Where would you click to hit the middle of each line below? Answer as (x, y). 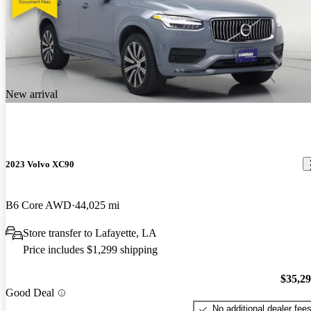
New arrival (32, 94)
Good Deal (30, 293)
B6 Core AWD (39, 205)
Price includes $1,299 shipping (90, 249)
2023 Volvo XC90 (40, 164)
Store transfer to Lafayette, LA (90, 233)
